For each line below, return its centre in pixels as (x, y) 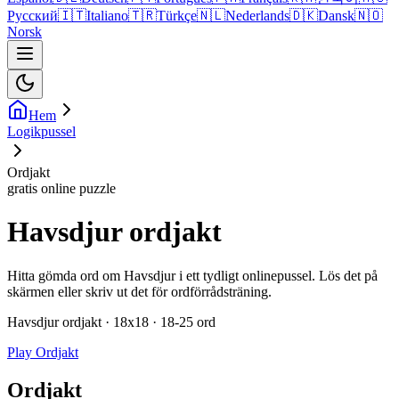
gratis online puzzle (61, 188)
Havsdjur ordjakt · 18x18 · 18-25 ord (111, 322)
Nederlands (257, 16)
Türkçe (177, 16)
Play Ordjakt (43, 352)
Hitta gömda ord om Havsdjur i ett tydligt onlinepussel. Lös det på (192, 275)
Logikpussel (41, 131)
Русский (33, 16)
